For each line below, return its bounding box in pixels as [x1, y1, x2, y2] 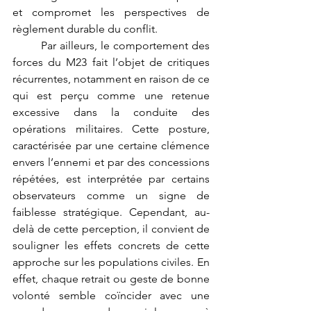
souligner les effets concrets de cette [12, 238, 210, 252]
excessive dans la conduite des [12, 105, 210, 119]
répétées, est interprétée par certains [12, 171, 210, 185]
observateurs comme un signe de [12, 188, 210, 202]
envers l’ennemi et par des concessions [12, 155, 210, 169]
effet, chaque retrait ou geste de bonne [12, 271, 210, 285]
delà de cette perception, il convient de [12, 221, 210, 235]
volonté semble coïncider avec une [12, 288, 210, 302]
